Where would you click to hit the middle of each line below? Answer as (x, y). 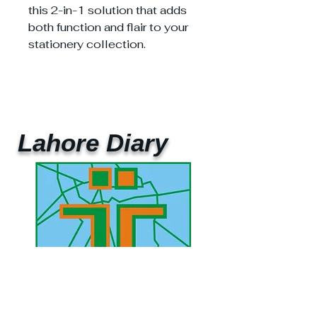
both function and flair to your (108, 27)
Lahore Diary (93, 142)
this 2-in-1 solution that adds (108, 10)
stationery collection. (87, 44)
